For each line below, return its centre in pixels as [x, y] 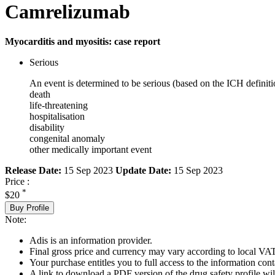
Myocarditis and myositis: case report [83, 42]
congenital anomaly [67, 139]
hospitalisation [57, 117]
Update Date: [143, 171]
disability [47, 128]
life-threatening [59, 106]
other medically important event [91, 150]
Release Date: [33, 171]
